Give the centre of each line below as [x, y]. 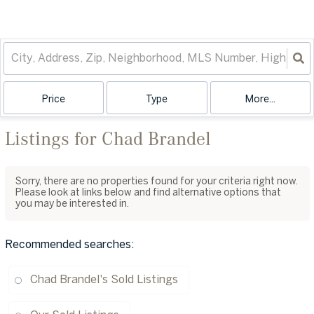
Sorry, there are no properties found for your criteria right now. [157, 182]
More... [260, 100]
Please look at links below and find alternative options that [148, 193]
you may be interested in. [72, 204]
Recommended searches [68, 245]
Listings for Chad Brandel [108, 138]
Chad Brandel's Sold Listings [104, 280]
